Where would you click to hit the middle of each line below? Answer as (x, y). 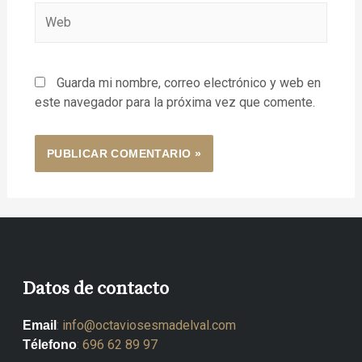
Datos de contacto (96, 289)
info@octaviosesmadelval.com (152, 326)
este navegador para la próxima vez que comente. (175, 103)
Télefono (50, 345)
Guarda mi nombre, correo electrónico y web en (188, 83)
